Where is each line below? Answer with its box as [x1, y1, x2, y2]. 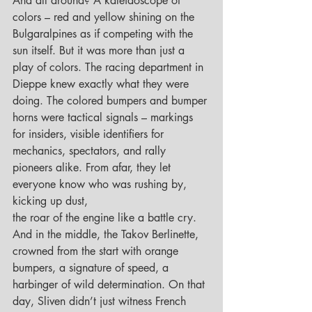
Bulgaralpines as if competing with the [13, 26, 196, 42]
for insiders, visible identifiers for [13, 127, 167, 142]
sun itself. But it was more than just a [13, 43, 188, 58]
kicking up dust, [13, 194, 91, 209]
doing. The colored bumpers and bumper [13, 93, 210, 109]
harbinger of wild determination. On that [13, 277, 208, 292]
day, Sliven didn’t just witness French [13, 294, 189, 309]
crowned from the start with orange [13, 244, 182, 259]
